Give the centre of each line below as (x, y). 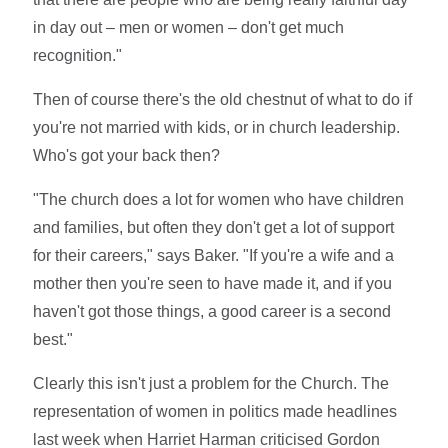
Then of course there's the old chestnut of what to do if (223, 99)
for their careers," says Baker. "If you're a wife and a (214, 255)
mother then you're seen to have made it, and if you (213, 283)
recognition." (78, 55)
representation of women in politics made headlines (215, 411)
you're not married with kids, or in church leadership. (217, 127)
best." (53, 339)
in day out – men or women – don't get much (189, 27)
